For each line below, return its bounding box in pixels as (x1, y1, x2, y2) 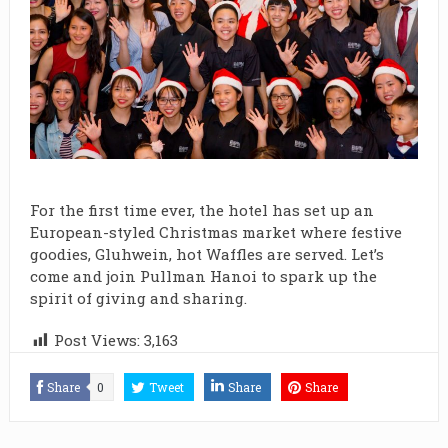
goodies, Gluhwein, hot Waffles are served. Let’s (29, 244, 384, 265)
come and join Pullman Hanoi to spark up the (29, 266, 377, 287)
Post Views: (53, 330, 140, 351)
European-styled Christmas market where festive (29, 222, 402, 243)
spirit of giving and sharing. (29, 288, 247, 309)
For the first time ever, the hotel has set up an (29, 200, 374, 221)
